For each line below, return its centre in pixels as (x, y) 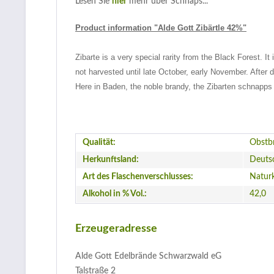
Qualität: (99, 143)
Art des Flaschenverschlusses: (138, 177)
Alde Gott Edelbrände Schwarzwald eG (148, 256)
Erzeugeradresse (116, 229)
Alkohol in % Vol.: (115, 194)
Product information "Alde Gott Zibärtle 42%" (161, 28)
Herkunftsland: (111, 160)
